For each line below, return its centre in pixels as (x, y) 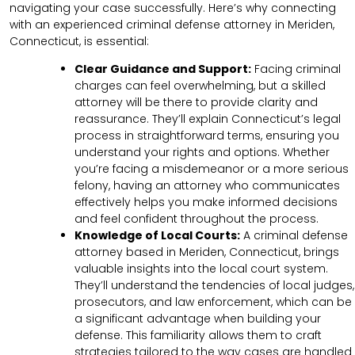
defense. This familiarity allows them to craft (198, 336)
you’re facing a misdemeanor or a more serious (212, 169)
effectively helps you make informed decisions (206, 202)
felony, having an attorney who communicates (207, 186)
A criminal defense (294, 236)
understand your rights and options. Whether (202, 153)
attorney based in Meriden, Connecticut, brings (207, 252)
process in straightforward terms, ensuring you (207, 136)
